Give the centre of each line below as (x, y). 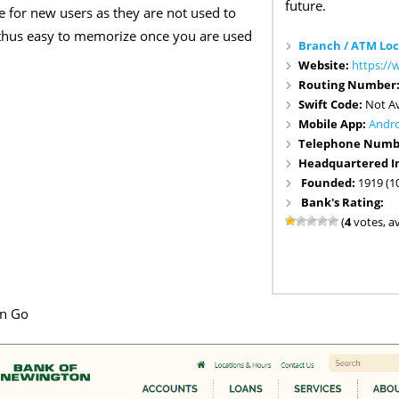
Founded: (330, 182)
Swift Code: (332, 104)
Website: (326, 65)
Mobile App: (334, 123)
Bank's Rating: (343, 202)
